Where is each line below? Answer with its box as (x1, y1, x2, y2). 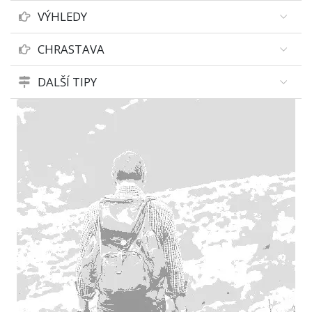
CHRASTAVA (38, 41, 104, 57)
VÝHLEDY (38, 8, 87, 24)
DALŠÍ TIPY (38, 74, 97, 90)
